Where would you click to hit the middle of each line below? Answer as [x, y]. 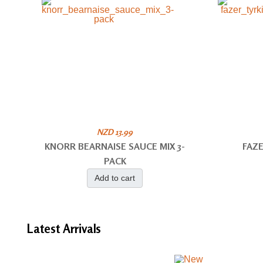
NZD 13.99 [115, 132]
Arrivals [82, 229]
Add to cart [115, 178]
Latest [45, 229]
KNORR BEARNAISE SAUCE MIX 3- [115, 146]
